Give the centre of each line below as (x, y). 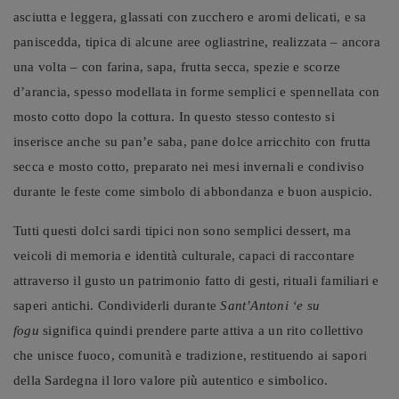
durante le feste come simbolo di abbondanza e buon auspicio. (193, 191)
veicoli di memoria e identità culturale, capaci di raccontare (184, 255)
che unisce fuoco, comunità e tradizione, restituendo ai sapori (190, 355)
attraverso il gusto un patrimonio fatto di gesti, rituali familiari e (196, 280)
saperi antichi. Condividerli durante (117, 305)
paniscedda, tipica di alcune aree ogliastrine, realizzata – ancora (197, 41)
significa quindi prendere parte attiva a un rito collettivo (201, 330)
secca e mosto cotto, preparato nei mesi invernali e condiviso (189, 166)
